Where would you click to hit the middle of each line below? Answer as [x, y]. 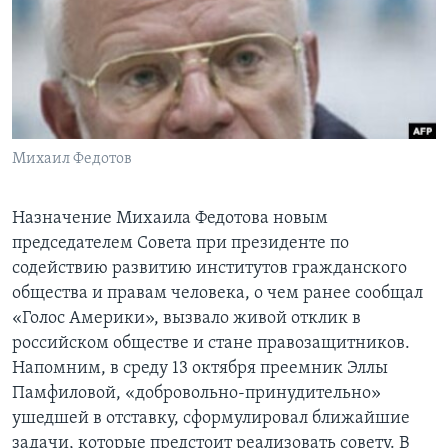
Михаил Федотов [72, 159]
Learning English [77, 35]
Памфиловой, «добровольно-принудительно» [196, 394]
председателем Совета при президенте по [180, 244]
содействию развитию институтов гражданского [209, 269]
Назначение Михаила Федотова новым [170, 219]
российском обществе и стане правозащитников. [211, 344]
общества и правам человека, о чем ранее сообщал [217, 294]
